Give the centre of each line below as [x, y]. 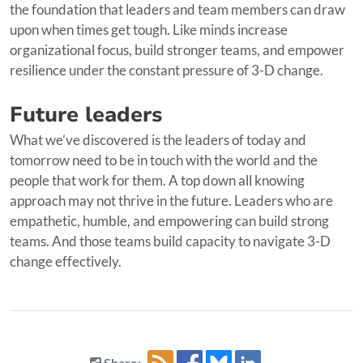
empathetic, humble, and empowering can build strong [169, 220]
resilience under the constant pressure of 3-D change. [167, 70]
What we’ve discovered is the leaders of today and [158, 139]
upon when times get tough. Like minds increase [149, 29]
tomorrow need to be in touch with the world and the [164, 160]
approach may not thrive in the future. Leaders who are [171, 200]
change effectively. [66, 261]
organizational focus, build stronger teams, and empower [177, 49]
